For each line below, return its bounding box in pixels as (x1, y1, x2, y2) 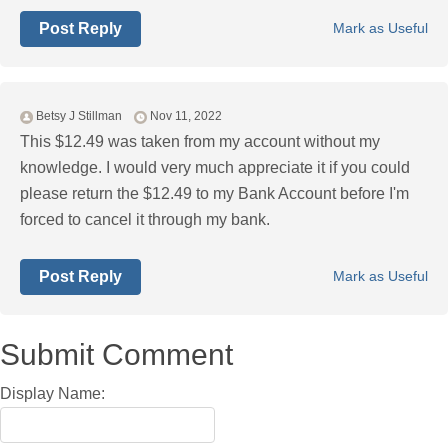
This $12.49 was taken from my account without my (20, 133, 380, 151)
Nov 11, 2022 (150, 109, 222, 124)
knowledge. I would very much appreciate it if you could (20, 159, 410, 177)
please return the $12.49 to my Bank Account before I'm (20, 185, 409, 203)
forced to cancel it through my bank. (20, 211, 270, 229)
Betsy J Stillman (36, 109, 122, 124)
